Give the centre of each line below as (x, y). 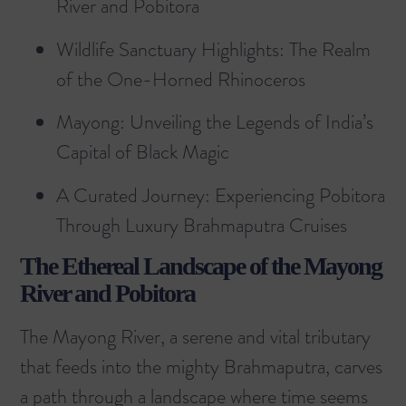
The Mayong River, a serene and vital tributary (195, 336)
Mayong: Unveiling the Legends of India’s (215, 122)
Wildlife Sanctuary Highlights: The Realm (213, 49)
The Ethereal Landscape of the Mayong (201, 266)
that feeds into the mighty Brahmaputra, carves (201, 366)
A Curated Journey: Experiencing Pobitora (221, 195)
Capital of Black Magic (143, 152)
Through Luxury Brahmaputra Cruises (202, 225)
